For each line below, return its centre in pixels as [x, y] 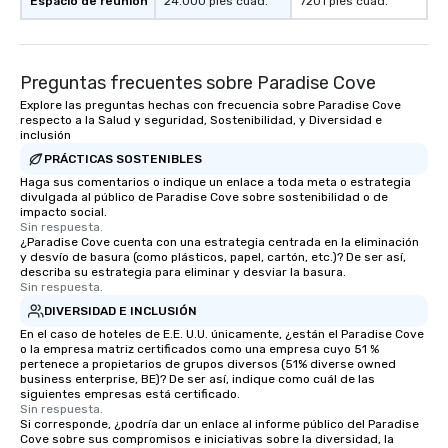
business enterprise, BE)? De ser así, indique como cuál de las [197, 379]
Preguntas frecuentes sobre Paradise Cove [198, 83]
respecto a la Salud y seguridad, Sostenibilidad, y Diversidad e [201, 120]
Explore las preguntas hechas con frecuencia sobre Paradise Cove [210, 105]
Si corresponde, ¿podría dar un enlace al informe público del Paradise [219, 424]
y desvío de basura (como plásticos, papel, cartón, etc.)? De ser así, [213, 257]
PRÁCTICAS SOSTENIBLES [123, 158]
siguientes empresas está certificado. [130, 394]
